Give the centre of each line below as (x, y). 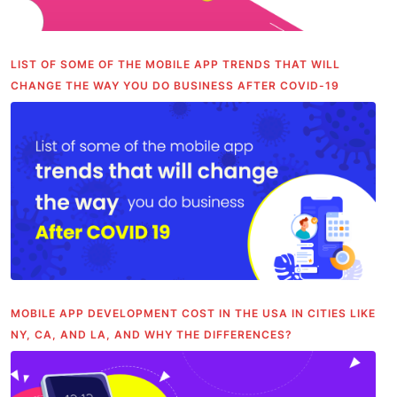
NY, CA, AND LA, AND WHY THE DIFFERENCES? (152, 334)
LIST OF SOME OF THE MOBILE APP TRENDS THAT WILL (175, 64)
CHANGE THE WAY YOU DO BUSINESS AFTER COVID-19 (175, 85)
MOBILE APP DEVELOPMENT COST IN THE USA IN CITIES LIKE (193, 313)
